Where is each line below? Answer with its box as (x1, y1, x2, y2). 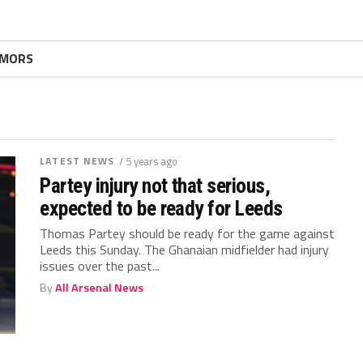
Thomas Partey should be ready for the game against (40, 224, 335, 243)
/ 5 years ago (118, 153, 177, 169)
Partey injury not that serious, (40, 173, 271, 198)
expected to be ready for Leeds (40, 196, 283, 220)
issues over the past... (40, 256, 160, 275)
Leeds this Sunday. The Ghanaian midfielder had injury (40, 240, 330, 259)
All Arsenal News (55, 279, 144, 297)
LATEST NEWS (40, 153, 115, 169)
